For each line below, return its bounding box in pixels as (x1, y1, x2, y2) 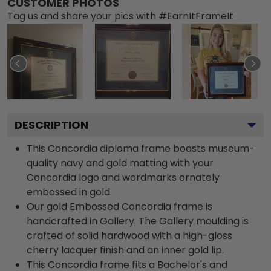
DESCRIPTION (15, 117, 88, 132)
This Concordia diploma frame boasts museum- (27, 141, 255, 155)
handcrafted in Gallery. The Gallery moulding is (27, 214, 249, 228)
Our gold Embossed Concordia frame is (27, 199, 212, 214)
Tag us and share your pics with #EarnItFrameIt (7, 8, 233, 23)
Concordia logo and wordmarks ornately (27, 170, 220, 184)
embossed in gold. (27, 184, 112, 199)
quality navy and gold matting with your (27, 155, 214, 170)
